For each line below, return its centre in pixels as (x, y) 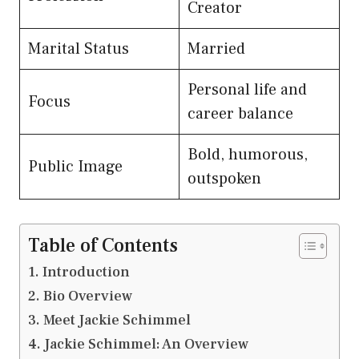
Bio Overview (87, 296)
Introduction (86, 272)
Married (216, 48)
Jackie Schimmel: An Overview (146, 344)
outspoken (224, 178)
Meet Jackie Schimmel (117, 320)
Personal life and (247, 89)
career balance (240, 113)
